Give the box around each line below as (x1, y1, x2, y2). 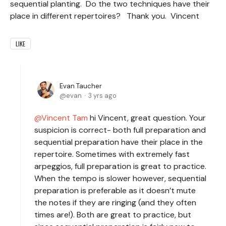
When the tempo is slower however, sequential (34, 173, 206, 184)
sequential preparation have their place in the (34, 136, 203, 147)
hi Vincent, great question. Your (88, 112, 206, 123)
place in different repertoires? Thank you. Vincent (10, 10, 199, 21)
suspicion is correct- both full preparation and (34, 124, 206, 135)
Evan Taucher (60, 81, 102, 90)
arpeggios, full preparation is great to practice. (34, 160, 206, 172)
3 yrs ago (88, 91, 117, 100)
